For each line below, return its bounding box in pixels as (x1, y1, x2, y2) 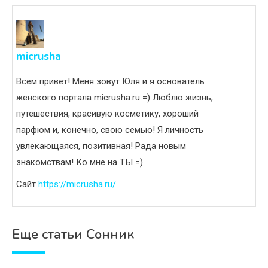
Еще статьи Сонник (12, 225, 134, 243)
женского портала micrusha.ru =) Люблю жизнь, (16, 92, 213, 103)
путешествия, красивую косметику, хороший (16, 108, 199, 119)
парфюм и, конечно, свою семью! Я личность (16, 124, 203, 135)
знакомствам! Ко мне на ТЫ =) (16, 156, 143, 167)
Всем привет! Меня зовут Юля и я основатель (16, 75, 205, 87)
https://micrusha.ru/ (38, 178, 116, 190)
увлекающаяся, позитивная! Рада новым (16, 140, 186, 151)
